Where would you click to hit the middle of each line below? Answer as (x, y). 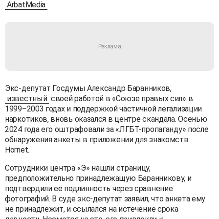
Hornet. (17, 150)
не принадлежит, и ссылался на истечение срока (92, 209)
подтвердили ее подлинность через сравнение (89, 188)
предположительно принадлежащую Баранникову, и (98, 178)
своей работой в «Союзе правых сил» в (121, 98)
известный (27, 98)
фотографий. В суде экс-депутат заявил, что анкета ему (105, 198)
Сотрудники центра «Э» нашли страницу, (78, 168)
